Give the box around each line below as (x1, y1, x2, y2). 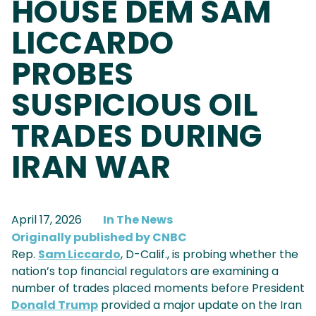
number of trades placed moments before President (11, 280, 305, 297)
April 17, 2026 (11, 212, 82, 229)
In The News (103, 212, 173, 229)
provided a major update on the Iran (98, 297, 302, 314)
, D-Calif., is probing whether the (121, 246, 298, 263)
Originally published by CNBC (11, 229, 187, 246)
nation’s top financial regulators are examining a (11, 263, 279, 280)
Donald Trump (11, 297, 98, 314)
